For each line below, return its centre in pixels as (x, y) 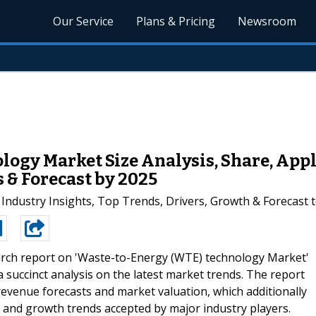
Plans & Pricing (176, 21)
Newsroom (267, 21)
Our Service (84, 21)
